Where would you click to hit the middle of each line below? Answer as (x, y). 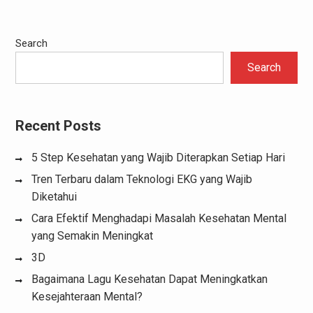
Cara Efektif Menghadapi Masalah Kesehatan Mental (159, 218)
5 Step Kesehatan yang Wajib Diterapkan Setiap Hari (158, 157)
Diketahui (54, 196)
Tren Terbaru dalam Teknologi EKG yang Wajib (141, 179)
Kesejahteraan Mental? (87, 296)
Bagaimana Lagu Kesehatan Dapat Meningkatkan (149, 279)
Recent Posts (58, 125)
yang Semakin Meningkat (92, 235)
